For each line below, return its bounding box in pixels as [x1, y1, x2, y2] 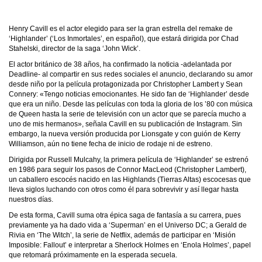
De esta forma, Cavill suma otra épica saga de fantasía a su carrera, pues [9, 211, 241, 219]
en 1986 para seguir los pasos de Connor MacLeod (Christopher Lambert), [9, 166, 246, 174]
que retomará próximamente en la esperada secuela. [9, 251, 177, 259]
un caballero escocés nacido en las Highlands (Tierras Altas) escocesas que [9, 175, 251, 184]
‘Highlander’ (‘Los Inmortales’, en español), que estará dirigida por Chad [9, 35, 239, 43]
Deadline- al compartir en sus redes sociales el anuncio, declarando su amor [9, 70, 253, 78]
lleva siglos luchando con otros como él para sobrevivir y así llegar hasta [9, 185, 239, 194]
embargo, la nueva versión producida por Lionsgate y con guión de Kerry [9, 130, 240, 138]
